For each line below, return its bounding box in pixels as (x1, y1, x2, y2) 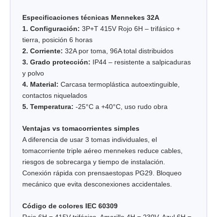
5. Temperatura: (22, 102, 74, 110)
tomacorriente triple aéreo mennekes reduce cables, (22, 147, 183, 155)
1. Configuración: (22, 24, 80, 32)
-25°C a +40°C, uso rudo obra (73, 102, 168, 110)
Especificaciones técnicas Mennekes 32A (22, 13, 159, 21)
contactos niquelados (22, 91, 87, 99)
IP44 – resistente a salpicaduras (90, 58, 191, 66)
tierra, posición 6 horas (22, 35, 93, 44)
